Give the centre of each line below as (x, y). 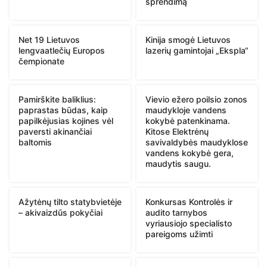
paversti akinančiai (55, 131)
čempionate (41, 61)
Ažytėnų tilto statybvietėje (70, 201)
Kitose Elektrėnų (177, 131)
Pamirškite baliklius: (57, 99)
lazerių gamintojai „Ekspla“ (197, 50)
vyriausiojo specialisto (189, 223)
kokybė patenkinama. (188, 120)
